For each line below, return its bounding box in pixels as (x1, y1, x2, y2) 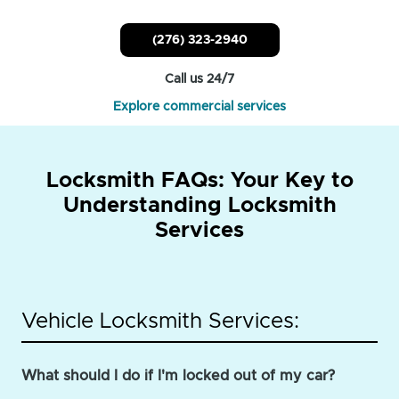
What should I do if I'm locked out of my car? (21, 368, 335, 383)
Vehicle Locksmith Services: (21, 310, 299, 332)
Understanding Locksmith (62, 194, 337, 216)
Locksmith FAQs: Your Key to (45, 169, 354, 191)
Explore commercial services (113, 100, 286, 113)
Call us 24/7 (165, 72, 234, 85)
